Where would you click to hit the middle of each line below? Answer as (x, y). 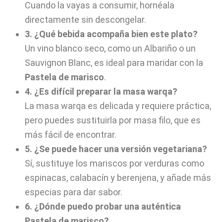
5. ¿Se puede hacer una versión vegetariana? (116, 149)
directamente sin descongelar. (85, 20)
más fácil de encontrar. (71, 135)
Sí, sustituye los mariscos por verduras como (114, 163)
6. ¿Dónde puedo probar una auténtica (103, 206)
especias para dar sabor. (74, 192)
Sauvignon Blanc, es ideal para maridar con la (114, 63)
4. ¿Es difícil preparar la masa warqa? (101, 91)
